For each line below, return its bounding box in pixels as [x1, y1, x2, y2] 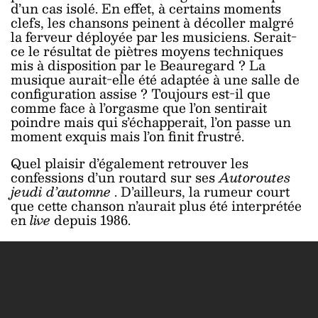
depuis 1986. [54, 208, 131, 231]
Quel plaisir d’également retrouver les [11, 151, 248, 174]
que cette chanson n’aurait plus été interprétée [11, 194, 302, 216]
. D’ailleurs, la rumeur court [114, 180, 290, 202]
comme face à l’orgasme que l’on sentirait [11, 96, 267, 119]
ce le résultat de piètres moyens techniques [11, 39, 283, 62]
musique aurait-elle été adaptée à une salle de [11, 67, 300, 90]
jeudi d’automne [11, 180, 114, 202]
